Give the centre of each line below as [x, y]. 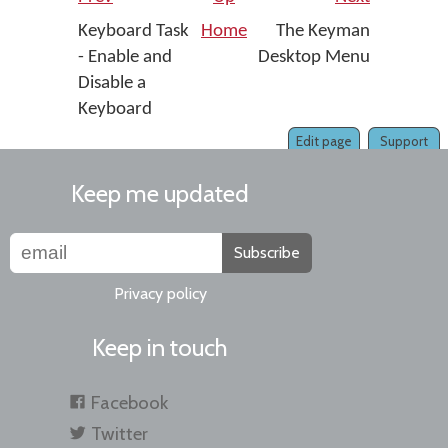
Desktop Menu [314, 57]
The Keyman [321, 31]
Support [404, 140]
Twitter [119, 433]
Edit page [324, 140]
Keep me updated [160, 193]
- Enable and [125, 57]
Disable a [112, 83]
